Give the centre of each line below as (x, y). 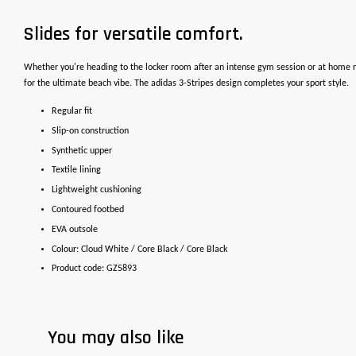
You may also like (116, 338)
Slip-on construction (90, 131)
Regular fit (72, 111)
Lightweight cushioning (97, 190)
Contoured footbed (88, 209)
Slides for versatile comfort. (133, 34)
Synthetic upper (82, 151)
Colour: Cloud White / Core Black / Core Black (139, 249)
